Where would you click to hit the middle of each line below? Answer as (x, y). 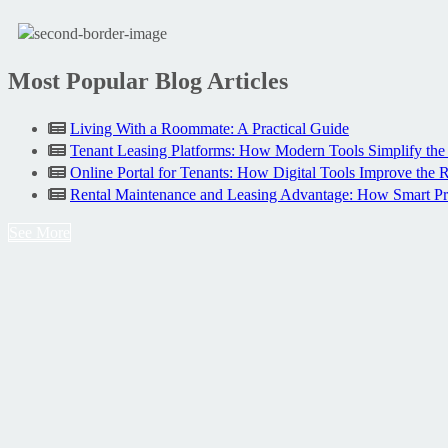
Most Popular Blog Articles (148, 80)
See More (39, 232)
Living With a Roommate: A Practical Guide (209, 128)
